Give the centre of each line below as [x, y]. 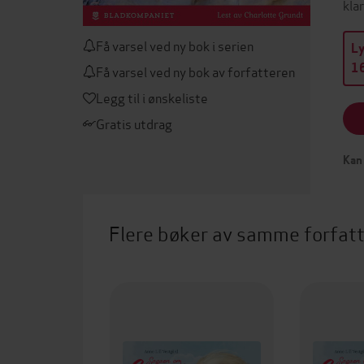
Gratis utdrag [134, 123]
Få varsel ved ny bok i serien [175, 45]
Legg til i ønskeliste [152, 97]
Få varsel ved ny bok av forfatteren [195, 71]
